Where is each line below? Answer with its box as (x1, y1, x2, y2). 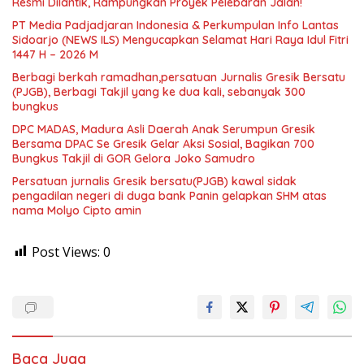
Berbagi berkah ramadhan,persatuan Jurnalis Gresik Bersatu (12, 69, 345, 84)
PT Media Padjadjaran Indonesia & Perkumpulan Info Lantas (12, 17, 339, 32)
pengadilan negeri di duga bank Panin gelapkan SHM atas (12, 188, 327, 203)
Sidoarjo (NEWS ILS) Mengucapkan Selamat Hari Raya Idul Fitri (12, 32, 349, 47)
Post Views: (32, 242, 100, 261)
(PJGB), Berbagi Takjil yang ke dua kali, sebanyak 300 (12, 84, 305, 99)
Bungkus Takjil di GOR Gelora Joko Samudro (12, 150, 255, 166)
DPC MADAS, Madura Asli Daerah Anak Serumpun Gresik (12, 121, 315, 136)
